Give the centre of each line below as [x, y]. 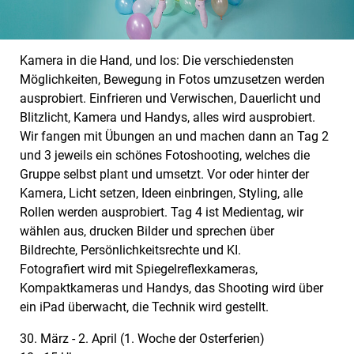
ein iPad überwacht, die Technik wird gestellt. [144, 307]
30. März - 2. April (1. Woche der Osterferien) [142, 338]
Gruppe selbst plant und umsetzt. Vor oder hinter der [164, 174]
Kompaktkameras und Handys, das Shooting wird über [171, 288]
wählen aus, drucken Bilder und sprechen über [147, 231]
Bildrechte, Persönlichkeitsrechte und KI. [130, 250]
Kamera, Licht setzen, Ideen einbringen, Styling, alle [161, 193]
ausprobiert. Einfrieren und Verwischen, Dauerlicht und [170, 98]
